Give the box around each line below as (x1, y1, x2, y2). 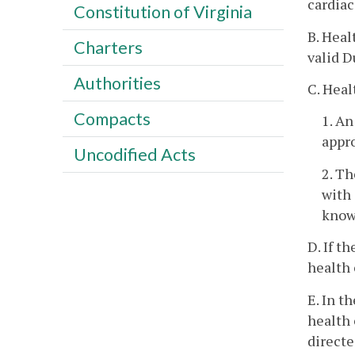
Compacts (73, 108, 151, 129)
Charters (73, 36, 143, 58)
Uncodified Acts (73, 143, 196, 165)
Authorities (73, 72, 161, 94)
